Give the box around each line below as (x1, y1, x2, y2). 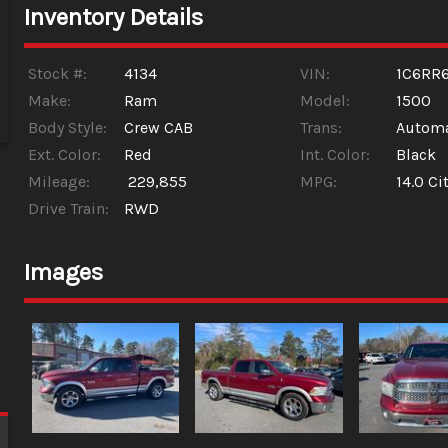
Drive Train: (27, 199, 109, 219)
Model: (300, 91, 351, 111)
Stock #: (27, 64, 87, 84)
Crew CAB (123, 118, 193, 138)
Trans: (300, 118, 343, 138)
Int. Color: (300, 145, 371, 165)
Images (23, 258, 103, 287)
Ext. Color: (27, 145, 101, 165)
